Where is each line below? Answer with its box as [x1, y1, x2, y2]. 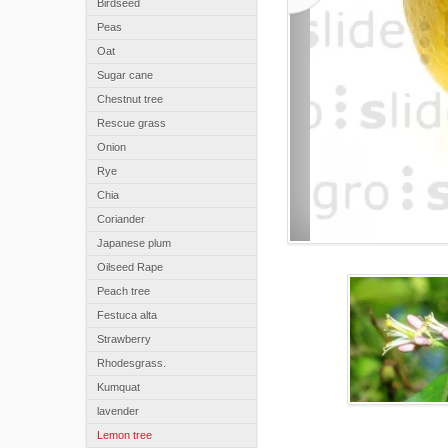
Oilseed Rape [97, 261, 163, 273]
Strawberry [97, 333, 151, 345]
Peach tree [97, 285, 150, 297]
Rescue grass [97, 117, 166, 129]
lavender [97, 405, 139, 417]
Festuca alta [97, 309, 157, 321]
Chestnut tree [97, 93, 163, 105]
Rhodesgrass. [97, 357, 166, 369]
